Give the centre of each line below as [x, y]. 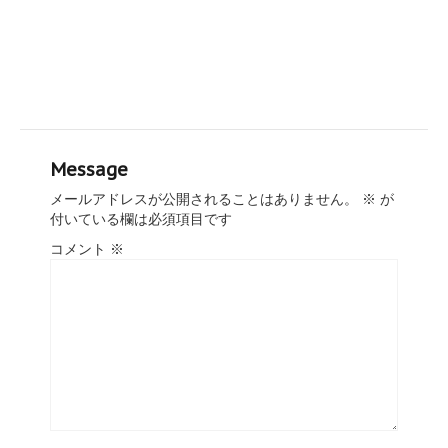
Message [89, 169]
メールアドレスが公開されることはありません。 [204, 198]
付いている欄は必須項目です [141, 218]
